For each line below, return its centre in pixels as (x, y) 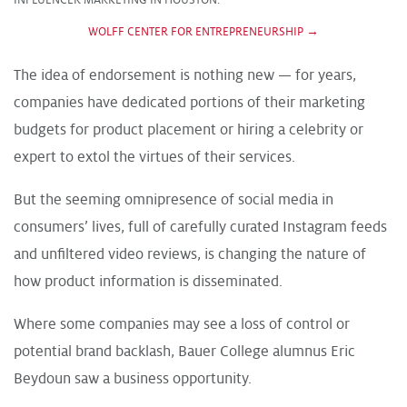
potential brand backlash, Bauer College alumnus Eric (184, 351)
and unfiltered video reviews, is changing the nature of (190, 254)
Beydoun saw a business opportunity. (133, 378)
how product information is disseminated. (148, 281)
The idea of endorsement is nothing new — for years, (185, 75)
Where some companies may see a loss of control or (182, 324)
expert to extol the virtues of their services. (154, 157)
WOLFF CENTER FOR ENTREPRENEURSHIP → (203, 31)
